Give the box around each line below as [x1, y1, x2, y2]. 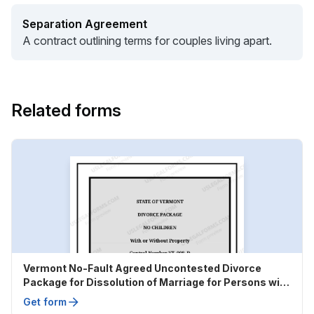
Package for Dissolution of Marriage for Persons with [23, 276, 290, 288]
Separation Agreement [22, 17, 147, 31]
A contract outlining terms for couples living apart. [22, 34, 272, 48]
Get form [23, 296, 67, 308]
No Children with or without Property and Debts [23, 290, 259, 302]
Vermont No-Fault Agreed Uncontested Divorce [23, 262, 261, 274]
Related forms [11, 100, 121, 121]
